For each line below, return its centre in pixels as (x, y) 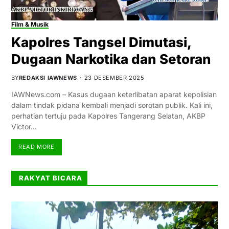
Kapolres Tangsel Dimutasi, (101, 42)
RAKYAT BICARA (50, 178)
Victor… (24, 126)
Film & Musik (30, 24)
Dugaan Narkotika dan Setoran (111, 59)
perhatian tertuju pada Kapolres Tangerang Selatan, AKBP (108, 116)
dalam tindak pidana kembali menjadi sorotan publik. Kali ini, (112, 105)
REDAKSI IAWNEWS (48, 77)
